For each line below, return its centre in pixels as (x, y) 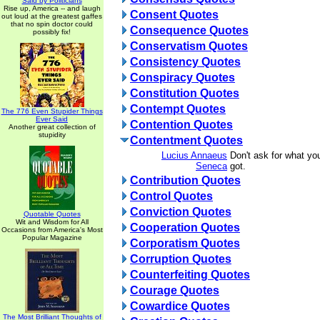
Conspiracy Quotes (182, 77)
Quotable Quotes (52, 214)
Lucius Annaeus (194, 155)
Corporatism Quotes (185, 243)
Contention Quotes (181, 125)
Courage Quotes (175, 290)
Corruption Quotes (181, 259)
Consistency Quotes (185, 62)
